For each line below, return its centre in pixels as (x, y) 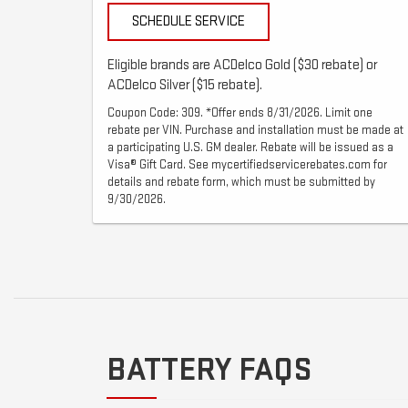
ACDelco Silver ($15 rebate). (185, 85)
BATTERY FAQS (209, 370)
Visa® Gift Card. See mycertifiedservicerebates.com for (247, 164)
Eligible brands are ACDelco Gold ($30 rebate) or (242, 65)
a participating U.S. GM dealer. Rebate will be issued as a (250, 147)
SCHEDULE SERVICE (189, 21)
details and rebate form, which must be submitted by (241, 182)
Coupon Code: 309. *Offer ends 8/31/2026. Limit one (240, 112)
